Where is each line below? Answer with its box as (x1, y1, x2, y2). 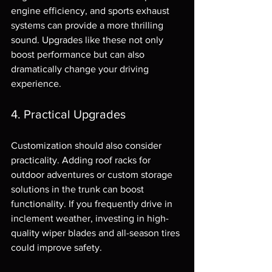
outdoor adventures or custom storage (11, 169, 175, 180)
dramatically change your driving (11, 63, 151, 74)
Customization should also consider (11, 140, 164, 151)
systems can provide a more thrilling (11, 19, 166, 30)
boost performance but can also (11, 49, 147, 59)
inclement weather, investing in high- (11, 212, 169, 223)
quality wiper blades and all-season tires (11, 227, 182, 238)
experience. (11, 78, 61, 89)
